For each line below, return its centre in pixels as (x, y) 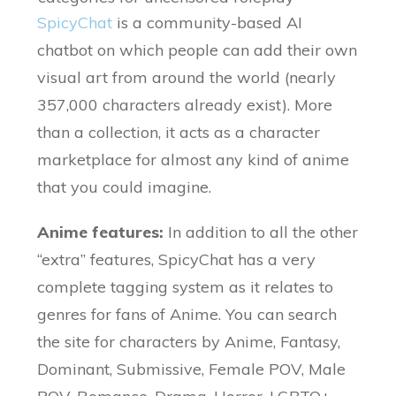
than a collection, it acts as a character (179, 133)
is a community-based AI (208, 23)
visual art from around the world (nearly (187, 78)
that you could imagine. (125, 187)
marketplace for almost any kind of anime (194, 160)
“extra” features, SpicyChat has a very (177, 260)
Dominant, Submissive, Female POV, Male (192, 369)
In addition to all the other (261, 232)
